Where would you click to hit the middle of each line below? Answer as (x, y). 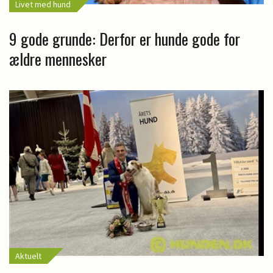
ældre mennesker (58, 58)
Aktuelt (28, 256)
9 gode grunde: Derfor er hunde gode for (125, 38)
